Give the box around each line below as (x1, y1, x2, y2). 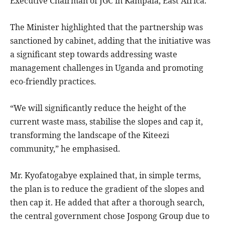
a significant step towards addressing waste (10, 48, 177, 60)
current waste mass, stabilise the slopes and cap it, (10, 116, 203, 127)
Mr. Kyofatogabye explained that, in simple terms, (10, 169, 201, 181)
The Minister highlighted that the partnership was (10, 21, 203, 33)
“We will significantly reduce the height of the (10, 102, 186, 114)
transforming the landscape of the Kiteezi (10, 129, 169, 141)
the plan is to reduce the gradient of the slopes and (10, 183, 204, 194)
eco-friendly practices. (10, 75, 96, 87)
